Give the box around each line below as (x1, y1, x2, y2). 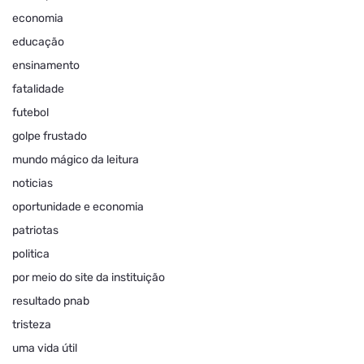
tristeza (12, 318, 51, 332)
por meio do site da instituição (12, 271, 165, 285)
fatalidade (12, 82, 64, 97)
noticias (12, 176, 53, 191)
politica (12, 247, 50, 262)
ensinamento (12, 58, 80, 73)
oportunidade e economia (12, 200, 144, 214)
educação (12, 35, 64, 50)
